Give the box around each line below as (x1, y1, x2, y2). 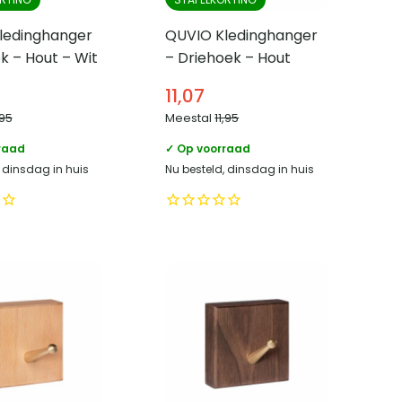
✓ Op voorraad (165, 141, 251, 157)
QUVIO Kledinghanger (165, 25, 319, 47)
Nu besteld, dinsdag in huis (165, 162, 315, 178)
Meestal (165, 109, 215, 127)
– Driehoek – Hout (165, 48, 292, 69)
